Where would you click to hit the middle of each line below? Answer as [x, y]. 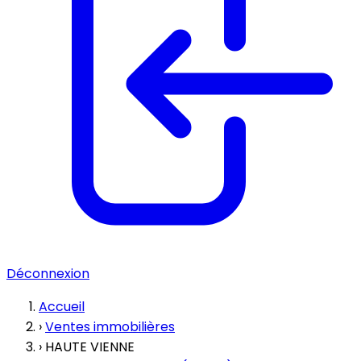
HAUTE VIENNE [90, 347]
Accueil [62, 307]
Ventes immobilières [110, 327]
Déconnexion [48, 274]
